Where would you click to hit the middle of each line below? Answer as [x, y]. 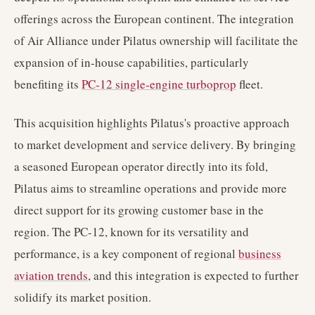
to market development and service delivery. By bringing [155, 144]
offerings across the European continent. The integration [154, 19]
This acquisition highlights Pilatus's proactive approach [152, 123]
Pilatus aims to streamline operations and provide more [150, 188]
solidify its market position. [83, 297]
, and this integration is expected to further [193, 275]
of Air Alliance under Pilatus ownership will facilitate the [156, 40]
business [260, 253]
